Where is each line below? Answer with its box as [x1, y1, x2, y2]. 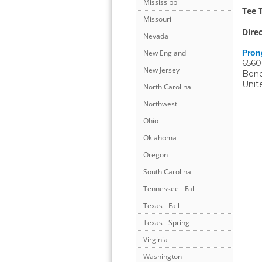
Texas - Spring [143, 218, 189, 228]
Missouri [143, 14, 171, 25]
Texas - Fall [143, 201, 180, 211]
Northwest [143, 99, 177, 109]
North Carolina [143, 82, 191, 92]
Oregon [143, 150, 168, 160]
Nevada [143, 31, 168, 42]
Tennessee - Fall [143, 184, 196, 194]
